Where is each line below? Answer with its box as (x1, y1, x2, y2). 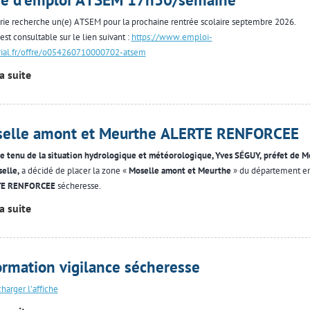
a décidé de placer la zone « (19, 165, 129, 176)
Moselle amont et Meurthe (128, 165, 231, 176)
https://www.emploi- (131, 31, 212, 43)
